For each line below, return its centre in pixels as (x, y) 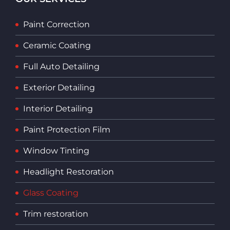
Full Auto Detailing (61, 66)
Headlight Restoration (69, 171)
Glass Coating (51, 193)
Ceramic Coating (57, 45)
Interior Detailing (58, 108)
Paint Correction (56, 24)
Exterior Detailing (59, 87)
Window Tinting (56, 150)
